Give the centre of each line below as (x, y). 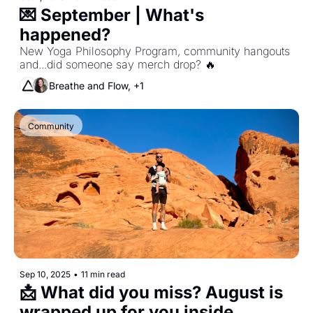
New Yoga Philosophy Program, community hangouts (155, 51)
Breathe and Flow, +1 (96, 85)
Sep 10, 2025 (45, 275)
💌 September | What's (112, 15)
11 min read (103, 275)
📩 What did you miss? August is (151, 293)
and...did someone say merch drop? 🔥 (118, 64)
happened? (65, 35)
